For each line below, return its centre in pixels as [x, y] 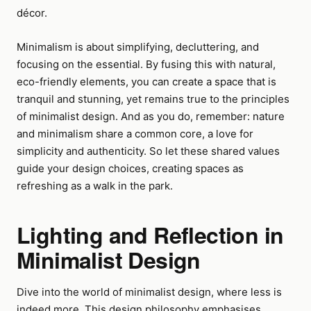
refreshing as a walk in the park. [95, 186]
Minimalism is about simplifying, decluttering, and [138, 47]
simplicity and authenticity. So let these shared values [148, 151]
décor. [32, 13]
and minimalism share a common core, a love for [135, 134]
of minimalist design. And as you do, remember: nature [151, 116]
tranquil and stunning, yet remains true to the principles [153, 99]
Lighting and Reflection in [150, 235]
